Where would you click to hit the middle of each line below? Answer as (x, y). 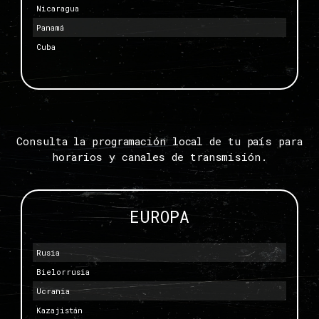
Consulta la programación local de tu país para (159, 141)
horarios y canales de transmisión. (159, 156)
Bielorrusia (63, 272)
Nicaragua (58, 8)
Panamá (50, 27)
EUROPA (159, 217)
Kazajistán (59, 310)
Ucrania (53, 291)
